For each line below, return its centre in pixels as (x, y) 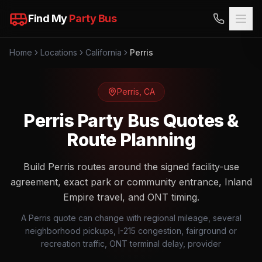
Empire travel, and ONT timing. (131, 197)
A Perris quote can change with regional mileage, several (131, 218)
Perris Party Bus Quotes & (131, 120)
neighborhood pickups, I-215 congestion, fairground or (131, 231)
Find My (49, 18)
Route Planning (131, 140)
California (104, 52)
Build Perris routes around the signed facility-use (131, 167)
